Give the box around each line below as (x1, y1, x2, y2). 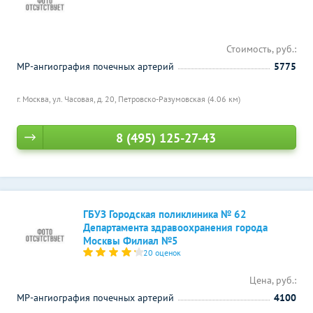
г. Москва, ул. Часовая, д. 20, (17, 94, 118, 104)
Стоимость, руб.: (226, 43, 296, 55)
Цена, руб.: (249, 274, 296, 286)
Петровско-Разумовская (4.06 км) (118, 94, 240, 104)
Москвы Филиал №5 (83, 234, 178, 247)
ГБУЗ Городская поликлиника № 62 (83, 208, 247, 221)
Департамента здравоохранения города (83, 221, 268, 234)
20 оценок (143, 247, 182, 258)
